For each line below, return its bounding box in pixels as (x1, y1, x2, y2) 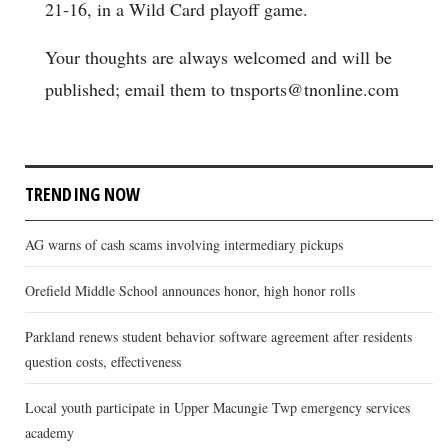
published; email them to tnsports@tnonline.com (45, 77, 399, 102)
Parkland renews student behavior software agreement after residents (25, 327, 412, 347)
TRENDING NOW (25, 182, 141, 207)
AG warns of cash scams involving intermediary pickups (25, 235, 343, 255)
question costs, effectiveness (25, 352, 181, 372)
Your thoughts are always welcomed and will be (45, 45, 392, 70)
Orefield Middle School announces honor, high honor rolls (25, 281, 355, 301)
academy (25, 423, 74, 443)
